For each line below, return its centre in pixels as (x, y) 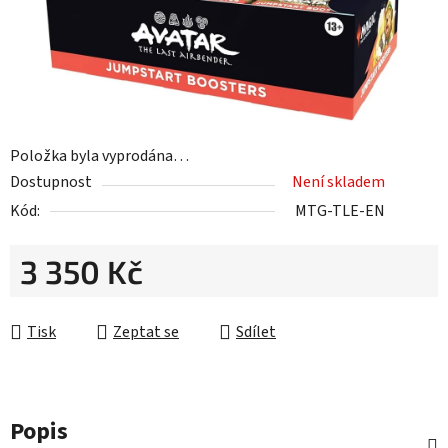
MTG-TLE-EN (340, 211)
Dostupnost (51, 182)
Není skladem (338, 182)
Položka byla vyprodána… (99, 156)
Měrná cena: (59, 302)
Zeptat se (146, 332)
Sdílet (256, 332)
